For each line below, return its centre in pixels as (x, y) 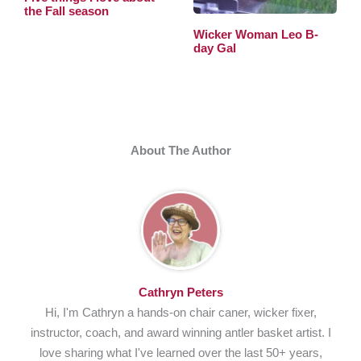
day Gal (215, 49)
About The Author (180, 150)
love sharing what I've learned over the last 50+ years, (180, 353)
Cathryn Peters (180, 292)
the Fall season (66, 11)
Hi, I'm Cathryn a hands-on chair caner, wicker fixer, (180, 312)
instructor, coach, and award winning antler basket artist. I (180, 332)
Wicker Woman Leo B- (256, 35)
